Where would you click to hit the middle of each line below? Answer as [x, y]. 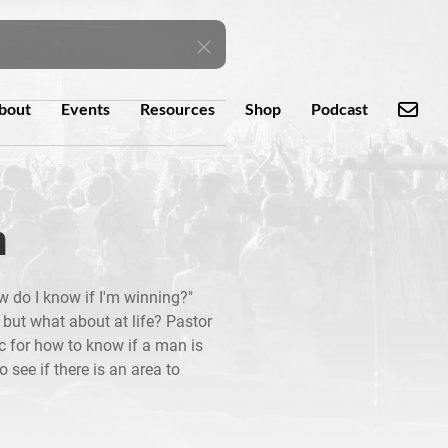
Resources [177, 108]
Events [85, 108]
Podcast [339, 108]
